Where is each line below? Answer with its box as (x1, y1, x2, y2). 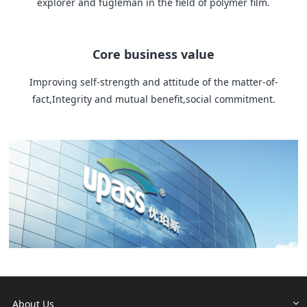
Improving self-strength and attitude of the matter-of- (29, 75, 278, 88)
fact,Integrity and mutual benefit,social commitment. (32, 92, 275, 106)
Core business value (93, 46, 214, 63)
